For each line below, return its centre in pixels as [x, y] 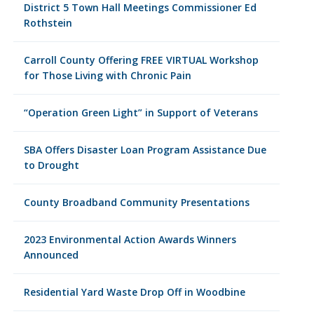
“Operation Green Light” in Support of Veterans [141, 112]
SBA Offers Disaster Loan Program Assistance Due [145, 150]
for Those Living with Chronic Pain [107, 75]
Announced [51, 255]
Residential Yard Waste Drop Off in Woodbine [134, 292]
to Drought [51, 165]
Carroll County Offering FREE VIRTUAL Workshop [141, 60]
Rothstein [48, 23]
